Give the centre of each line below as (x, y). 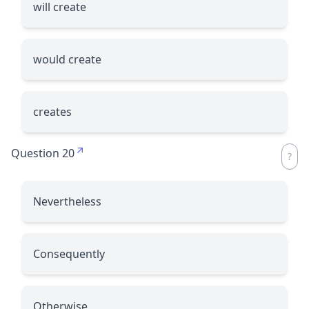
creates (52, 111)
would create (67, 59)
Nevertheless (67, 201)
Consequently (69, 253)
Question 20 (43, 153)
